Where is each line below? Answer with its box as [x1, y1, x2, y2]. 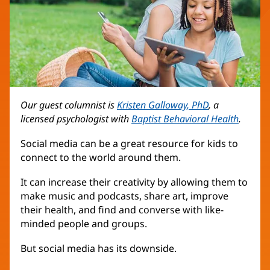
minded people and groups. [20, 217, 147, 231]
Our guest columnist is [20, 98, 117, 112]
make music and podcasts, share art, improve [20, 189, 228, 203]
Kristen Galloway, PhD [117, 98, 209, 112]
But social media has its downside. [20, 242, 177, 256]
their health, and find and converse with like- [20, 203, 224, 217]
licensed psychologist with [20, 112, 131, 126]
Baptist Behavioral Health [131, 112, 239, 126]
